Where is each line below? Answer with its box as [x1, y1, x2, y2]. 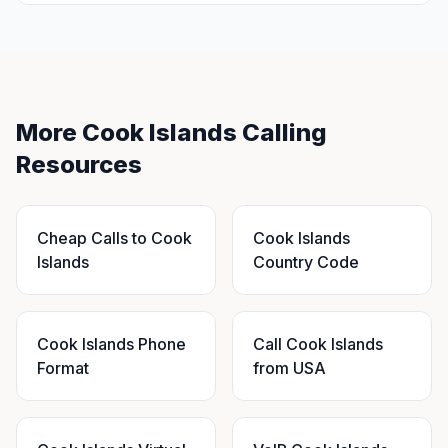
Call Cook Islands [253, 334, 383, 354]
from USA [253, 358, 326, 378]
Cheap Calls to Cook [37, 228, 192, 248]
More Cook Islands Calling [16, 118, 327, 147]
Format [37, 358, 89, 378]
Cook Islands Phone [37, 334, 186, 354]
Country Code [253, 252, 359, 272]
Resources [16, 150, 142, 179]
